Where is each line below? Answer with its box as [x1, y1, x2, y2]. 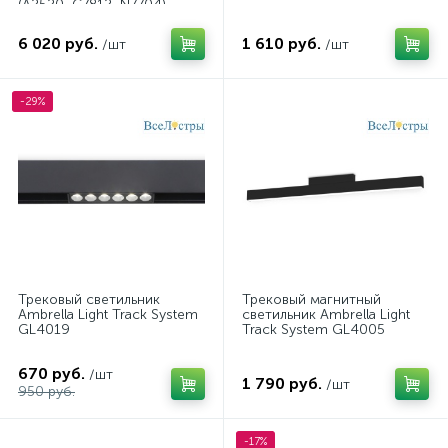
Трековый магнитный [242, 291, 381, 308]
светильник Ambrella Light [242, 306, 410, 323]
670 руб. [18, 364, 85, 383]
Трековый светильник [18, 291, 160, 308]
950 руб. [18, 383, 75, 400]
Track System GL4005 [242, 321, 385, 338]
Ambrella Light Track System [18, 306, 198, 323]
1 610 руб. [242, 34, 321, 53]
